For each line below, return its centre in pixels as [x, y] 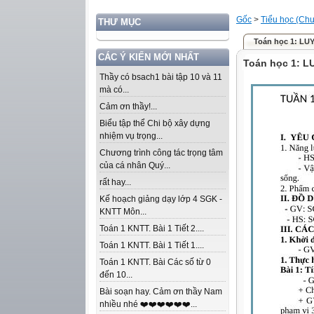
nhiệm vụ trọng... [131, 136]
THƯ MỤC [120, 22]
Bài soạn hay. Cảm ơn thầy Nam [161, 292]
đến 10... [116, 275]
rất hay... [115, 182]
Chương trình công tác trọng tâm [161, 153]
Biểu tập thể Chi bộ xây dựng [155, 123]
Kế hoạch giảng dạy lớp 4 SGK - [161, 199]
